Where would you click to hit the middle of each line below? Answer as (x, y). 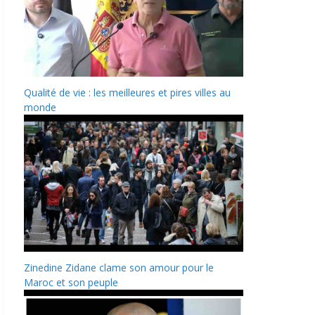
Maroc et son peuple (71, 283)
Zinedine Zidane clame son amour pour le (119, 268)
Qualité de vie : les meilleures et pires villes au (127, 93)
